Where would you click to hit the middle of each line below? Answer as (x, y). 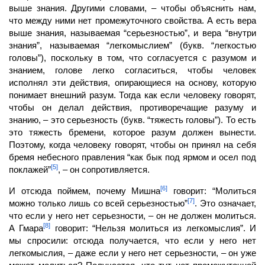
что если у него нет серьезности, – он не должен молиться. (132, 215)
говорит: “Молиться (212, 190)
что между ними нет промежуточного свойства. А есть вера (132, 20)
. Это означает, (226, 203)
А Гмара (26, 228)
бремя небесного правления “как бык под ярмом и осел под (132, 157)
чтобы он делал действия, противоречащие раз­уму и (132, 107)
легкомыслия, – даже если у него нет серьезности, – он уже (132, 253)
